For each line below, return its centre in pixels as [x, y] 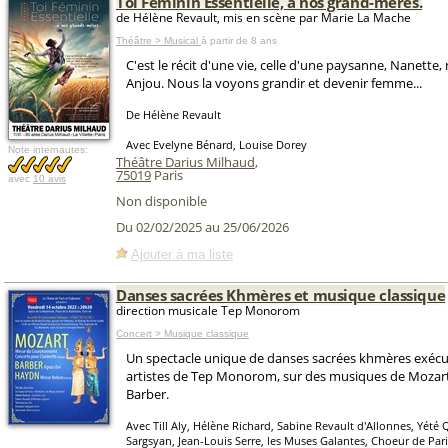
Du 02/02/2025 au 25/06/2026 [202, 227]
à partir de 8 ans [239, 40]
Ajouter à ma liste [182, 254]
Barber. [147, 394]
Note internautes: [48, 149]
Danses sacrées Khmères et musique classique [281, 295]
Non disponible [161, 201]
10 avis [49, 178]
